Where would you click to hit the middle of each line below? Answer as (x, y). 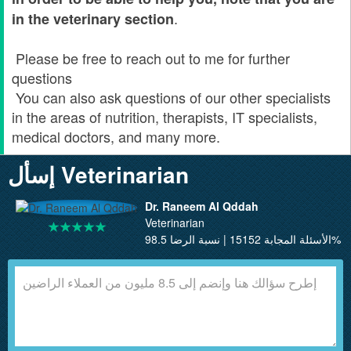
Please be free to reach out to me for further (151, 58)
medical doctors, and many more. (116, 136)
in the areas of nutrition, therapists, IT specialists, (165, 117)
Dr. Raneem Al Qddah (202, 206)
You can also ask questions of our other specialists (171, 97)
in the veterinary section (93, 19)
